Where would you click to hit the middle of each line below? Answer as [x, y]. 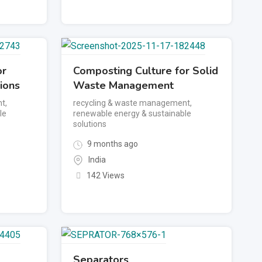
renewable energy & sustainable [132, 114]
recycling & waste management [132, 103]
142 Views [105, 176]
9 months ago [112, 144]
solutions [90, 124]
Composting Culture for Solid [146, 71]
